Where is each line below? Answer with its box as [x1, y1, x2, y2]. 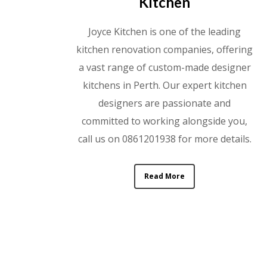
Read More [144, 170, 185, 181]
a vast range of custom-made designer [78, 60, 251, 74]
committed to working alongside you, [82, 114, 248, 128]
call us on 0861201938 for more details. [77, 132, 252, 145]
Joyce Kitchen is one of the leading [88, 24, 241, 38]
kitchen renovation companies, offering [76, 42, 253, 56]
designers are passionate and [98, 96, 231, 110]
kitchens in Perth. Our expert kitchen [82, 78, 247, 92]
